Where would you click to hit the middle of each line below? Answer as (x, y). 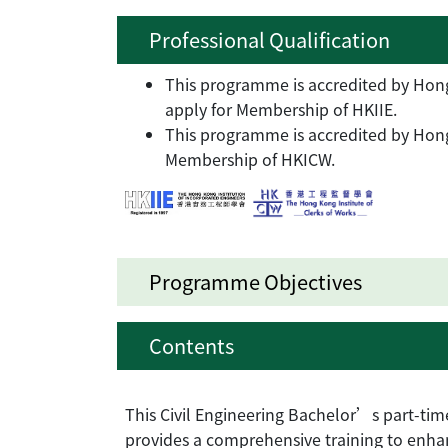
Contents (191, 346)
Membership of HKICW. (250, 158)
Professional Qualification (269, 39)
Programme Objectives (255, 282)
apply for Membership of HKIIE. (281, 108)
